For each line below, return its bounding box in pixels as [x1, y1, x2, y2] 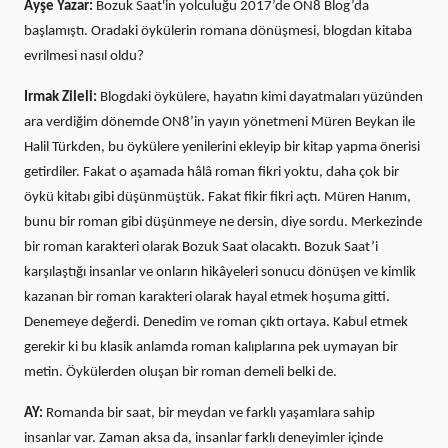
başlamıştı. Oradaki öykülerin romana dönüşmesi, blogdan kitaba [24, 24, 412, 40]
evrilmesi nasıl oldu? [24, 49, 144, 65]
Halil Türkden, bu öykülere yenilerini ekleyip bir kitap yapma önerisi [24, 140, 420, 156]
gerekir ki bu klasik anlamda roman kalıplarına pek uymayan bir [24, 340, 398, 356]
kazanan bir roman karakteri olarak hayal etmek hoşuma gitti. [24, 290, 390, 306]
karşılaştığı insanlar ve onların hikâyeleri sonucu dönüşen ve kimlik [24, 265, 416, 281]
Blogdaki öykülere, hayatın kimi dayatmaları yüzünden [100, 90, 423, 106]
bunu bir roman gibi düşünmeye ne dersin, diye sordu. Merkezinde [24, 215, 422, 231]
